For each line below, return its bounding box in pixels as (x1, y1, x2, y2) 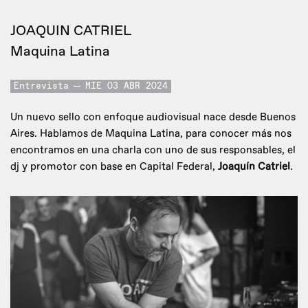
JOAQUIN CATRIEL (10, 22, 131, 40)
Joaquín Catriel (218, 160, 290, 174)
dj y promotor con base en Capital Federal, (10, 160, 218, 174)
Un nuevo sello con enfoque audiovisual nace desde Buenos (10, 111, 296, 124)
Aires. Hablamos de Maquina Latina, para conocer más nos (10, 127, 291, 141)
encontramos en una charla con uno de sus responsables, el (10, 144, 296, 157)
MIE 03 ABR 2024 (85, 82, 168, 91)
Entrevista (14, 82, 69, 91)
